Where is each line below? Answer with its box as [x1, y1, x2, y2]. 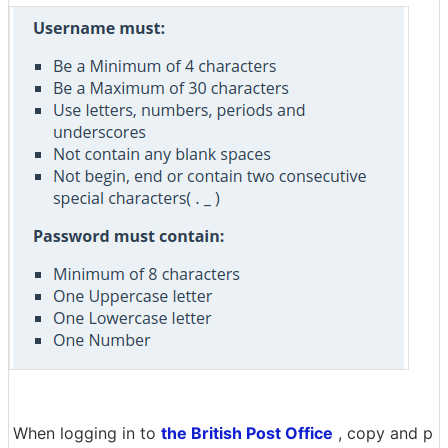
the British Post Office [161, 422, 333, 443]
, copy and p [333, 422, 433, 443]
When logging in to [13, 422, 161, 443]
